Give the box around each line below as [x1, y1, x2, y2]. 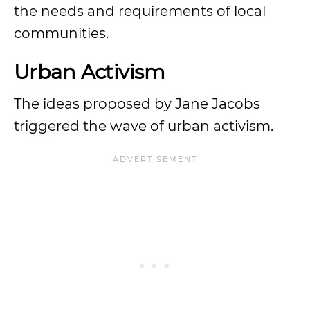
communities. [14, 25, 109, 42]
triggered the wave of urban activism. [14, 118, 273, 134]
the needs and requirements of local [14, 3, 266, 19]
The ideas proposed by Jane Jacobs [14, 95, 260, 112]
